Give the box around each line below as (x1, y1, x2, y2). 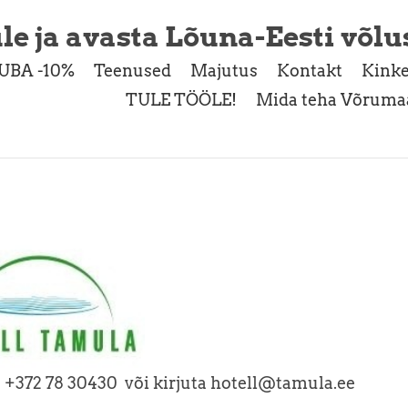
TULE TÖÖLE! (126, 89, 237, 109)
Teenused (94, 61, 171, 81)
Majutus (190, 61, 258, 81)
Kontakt (277, 61, 342, 81)
